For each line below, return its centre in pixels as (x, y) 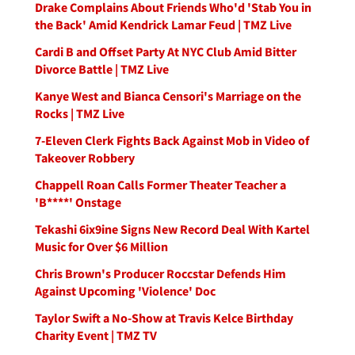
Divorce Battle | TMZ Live (102, 69)
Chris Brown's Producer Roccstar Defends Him (160, 273)
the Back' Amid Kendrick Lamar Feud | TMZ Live (163, 25)
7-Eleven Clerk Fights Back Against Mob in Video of (172, 140)
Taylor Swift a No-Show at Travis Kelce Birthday (164, 318)
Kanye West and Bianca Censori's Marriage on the (168, 96)
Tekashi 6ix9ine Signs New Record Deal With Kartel (172, 229)
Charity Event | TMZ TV (96, 335)
